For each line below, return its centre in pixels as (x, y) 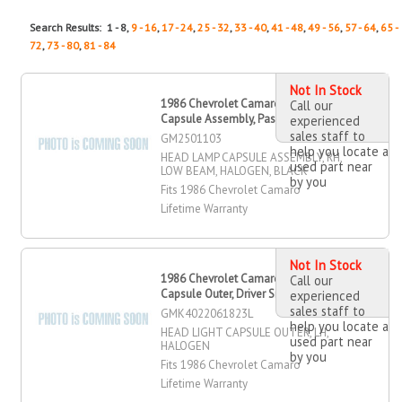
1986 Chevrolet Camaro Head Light (250, 278)
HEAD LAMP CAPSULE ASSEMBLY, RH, (252, 157)
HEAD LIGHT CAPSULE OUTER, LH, (245, 332)
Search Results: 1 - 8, (81, 27)
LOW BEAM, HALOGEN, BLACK (235, 170)
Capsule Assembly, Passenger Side (248, 118)
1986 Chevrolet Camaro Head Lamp (252, 103)
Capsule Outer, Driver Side (226, 293)
